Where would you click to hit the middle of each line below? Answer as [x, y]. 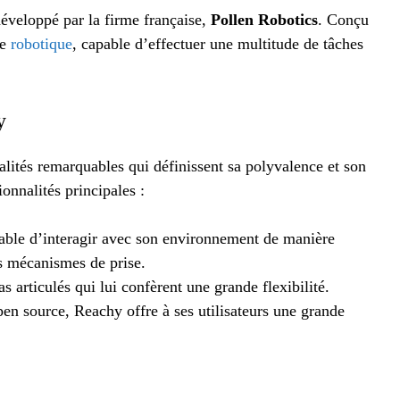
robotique [42, 44]
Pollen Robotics [264, 20]
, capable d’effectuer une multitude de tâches [218, 44]
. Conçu [343, 20]
